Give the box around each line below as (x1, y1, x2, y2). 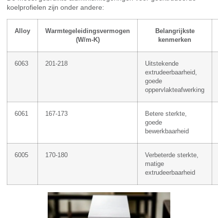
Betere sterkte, (145, 110, 187, 117)
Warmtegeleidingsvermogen (45, 27, 130, 35)
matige (145, 160, 164, 167)
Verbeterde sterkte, (145, 151, 199, 159)
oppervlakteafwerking (145, 86, 204, 93)
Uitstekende (145, 60, 179, 67)
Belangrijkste (155, 27, 195, 35)
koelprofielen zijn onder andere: (7, 3, 104, 11)
